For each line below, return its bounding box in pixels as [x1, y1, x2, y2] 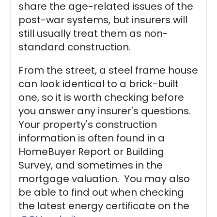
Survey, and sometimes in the [18, 158, 163, 172]
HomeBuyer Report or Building [18, 144, 164, 158]
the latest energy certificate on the [18, 199, 189, 213]
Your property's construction [18, 117, 157, 131]
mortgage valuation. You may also [18, 171, 190, 186]
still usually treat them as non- [18, 26, 168, 40]
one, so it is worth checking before [18, 90, 184, 104]
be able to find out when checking [18, 185, 184, 199]
